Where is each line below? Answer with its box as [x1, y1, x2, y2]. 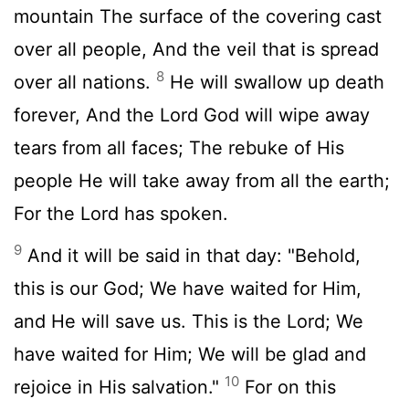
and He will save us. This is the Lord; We [14, 309, 363, 332]
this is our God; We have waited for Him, [14, 277, 362, 299]
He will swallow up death [164, 70, 384, 93]
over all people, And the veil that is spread [14, 37, 379, 60]
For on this [239, 375, 336, 398]
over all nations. [14, 70, 156, 93]
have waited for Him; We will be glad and [14, 342, 366, 365]
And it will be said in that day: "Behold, [22, 244, 361, 267]
